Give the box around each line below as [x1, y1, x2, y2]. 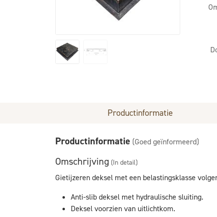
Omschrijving [55, 155, 109, 168]
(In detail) [111, 158, 138, 167]
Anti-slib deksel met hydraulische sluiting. [71, 192, 203, 202]
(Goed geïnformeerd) [132, 137, 199, 147]
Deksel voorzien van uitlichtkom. [71, 203, 175, 214]
